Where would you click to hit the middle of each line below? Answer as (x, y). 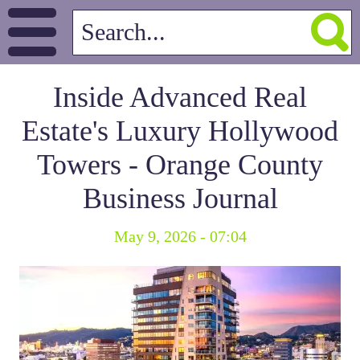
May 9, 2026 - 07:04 (180, 236)
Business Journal (180, 198)
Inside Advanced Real (180, 97)
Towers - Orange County (180, 165)
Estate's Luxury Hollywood (180, 131)
